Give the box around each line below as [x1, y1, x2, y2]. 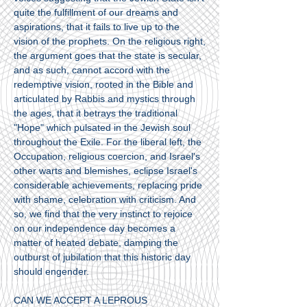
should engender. [14, 266, 95, 277]
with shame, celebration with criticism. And [14, 194, 196, 205]
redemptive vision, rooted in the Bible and [14, 79, 193, 90]
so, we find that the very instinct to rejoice [14, 208, 193, 219]
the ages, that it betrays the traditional [14, 108, 177, 119]
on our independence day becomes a [14, 223, 175, 234]
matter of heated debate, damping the [14, 237, 178, 248]
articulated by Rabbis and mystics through [14, 93, 195, 104]
